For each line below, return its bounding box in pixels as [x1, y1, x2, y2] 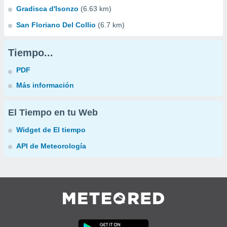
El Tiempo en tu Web [8, 107, 98, 118]
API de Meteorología [16, 142, 86, 150]
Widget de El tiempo [16, 126, 86, 134]
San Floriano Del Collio [16, 21, 96, 29]
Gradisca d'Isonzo [16, 5, 79, 13]
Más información [16, 81, 74, 89]
